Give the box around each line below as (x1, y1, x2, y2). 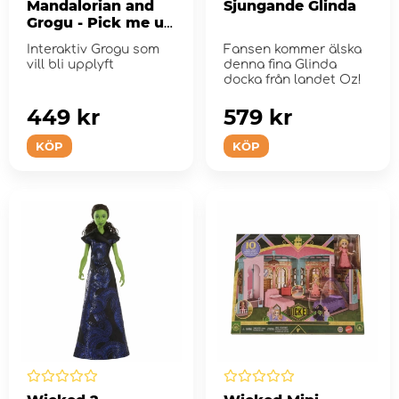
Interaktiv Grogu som (27, 43, 159, 57)
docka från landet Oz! (223, 73, 362, 87)
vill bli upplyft (27, 58, 114, 72)
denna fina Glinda (223, 58, 337, 72)
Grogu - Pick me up (27, 14, 174, 32)
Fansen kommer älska (223, 43, 362, 57)
